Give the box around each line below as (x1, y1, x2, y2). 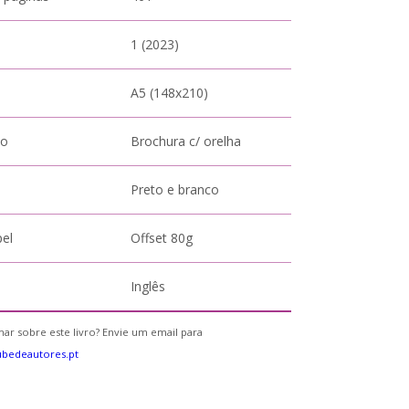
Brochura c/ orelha (131, 132, 242, 150)
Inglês (131, 278, 166, 295)
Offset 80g (131, 229, 194, 246)
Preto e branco (131, 181, 220, 198)
